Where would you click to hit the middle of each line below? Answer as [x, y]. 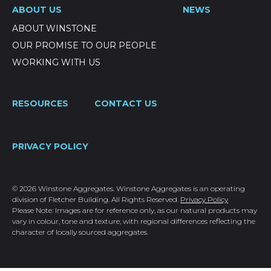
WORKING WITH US [56, 62]
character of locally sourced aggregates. [80, 232]
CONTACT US [126, 103]
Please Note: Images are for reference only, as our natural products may [135, 210]
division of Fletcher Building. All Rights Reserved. [96, 199]
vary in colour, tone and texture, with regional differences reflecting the [134, 221]
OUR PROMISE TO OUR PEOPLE [84, 45]
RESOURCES [40, 103]
